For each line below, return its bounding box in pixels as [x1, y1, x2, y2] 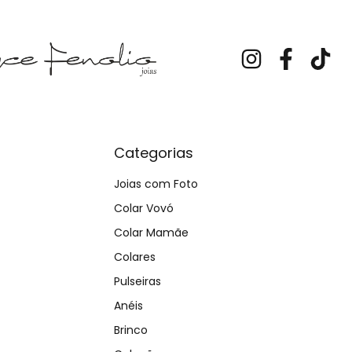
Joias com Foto [114, 175, 198, 192]
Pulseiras [114, 273, 161, 289]
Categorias [114, 142, 193, 163]
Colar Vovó [114, 200, 174, 216]
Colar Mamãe [114, 224, 189, 240]
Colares [114, 248, 156, 265]
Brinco [114, 321, 148, 338]
